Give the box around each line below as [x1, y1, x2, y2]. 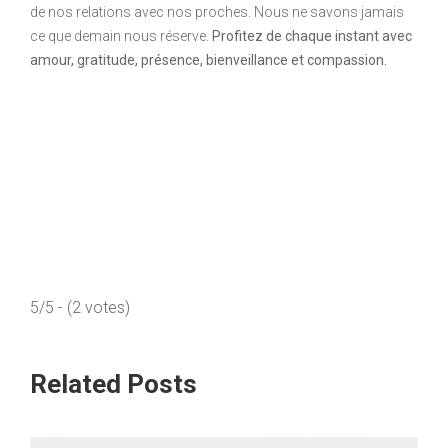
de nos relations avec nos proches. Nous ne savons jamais [30, 3, 404, 20]
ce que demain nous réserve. [30, 27, 212, 44]
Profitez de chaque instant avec [212, 27, 412, 44]
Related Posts [30, 368, 197, 399]
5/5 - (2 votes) [30, 297, 130, 317]
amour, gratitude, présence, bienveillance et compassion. [30, 51, 387, 68]
